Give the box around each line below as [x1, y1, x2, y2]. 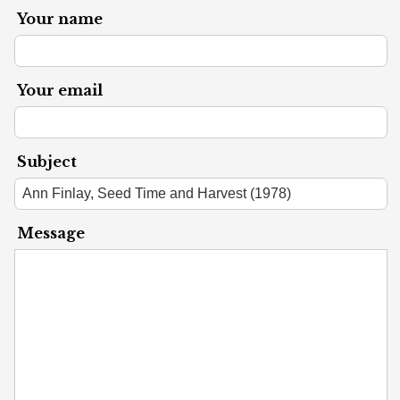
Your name [17, 10, 104, 29]
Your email [17, 81, 104, 100]
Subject [17, 153, 78, 171]
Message [17, 224, 86, 243]
